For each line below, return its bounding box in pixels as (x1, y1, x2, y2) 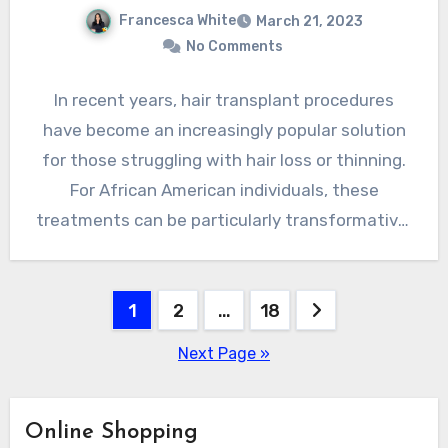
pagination (8, 333, 173, 366)
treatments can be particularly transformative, (36, 209, 412, 230)
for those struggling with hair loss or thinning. (42, 149, 406, 170)
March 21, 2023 (256, 12, 363, 30)
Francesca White (119, 11, 236, 29)
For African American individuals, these (69, 179, 379, 200)
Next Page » (178, 343, 270, 363)
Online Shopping (24, 420, 198, 444)
